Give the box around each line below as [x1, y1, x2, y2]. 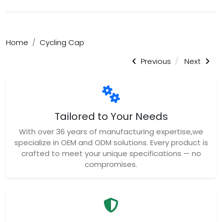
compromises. [85, 159, 137, 170]
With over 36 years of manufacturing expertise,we [19, 126, 203, 137]
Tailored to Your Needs [54, 110, 168, 124]
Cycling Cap [40, 37, 84, 48]
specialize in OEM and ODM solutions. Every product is [14, 137, 208, 148]
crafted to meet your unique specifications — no [21, 148, 201, 159]
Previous [139, 56, 171, 66]
